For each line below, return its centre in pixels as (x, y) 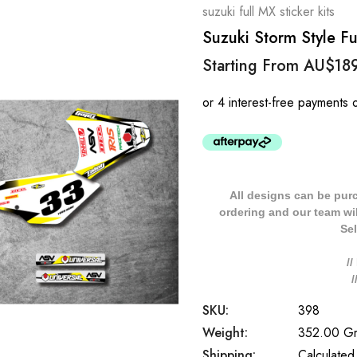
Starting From (253, 66)
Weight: (225, 333)
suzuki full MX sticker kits (269, 12)
